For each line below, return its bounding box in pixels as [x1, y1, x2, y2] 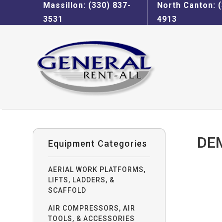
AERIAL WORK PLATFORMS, [48, 166, 146, 173]
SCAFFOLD [48, 186, 87, 194]
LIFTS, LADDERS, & [48, 176, 115, 184]
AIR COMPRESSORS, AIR [48, 204, 136, 212]
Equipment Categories [48, 138, 148, 149]
